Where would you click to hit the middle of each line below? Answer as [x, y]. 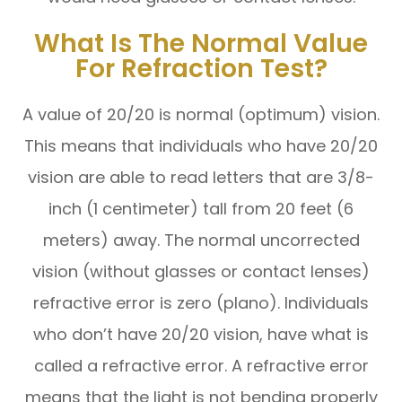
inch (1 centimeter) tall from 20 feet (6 [201, 208]
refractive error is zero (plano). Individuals [201, 302]
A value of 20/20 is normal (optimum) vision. [201, 114]
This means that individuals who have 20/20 [201, 145]
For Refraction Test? [201, 68]
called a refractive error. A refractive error [201, 365]
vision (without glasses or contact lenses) [201, 271]
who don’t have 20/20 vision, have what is [201, 334]
